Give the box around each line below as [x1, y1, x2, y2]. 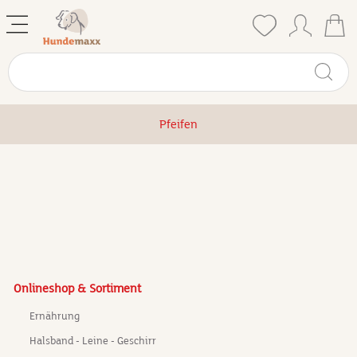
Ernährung [29, 310, 80, 323]
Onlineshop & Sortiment [14, 281, 141, 296]
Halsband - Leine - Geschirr [29, 335, 156, 347]
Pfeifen [159, 117, 198, 131]
